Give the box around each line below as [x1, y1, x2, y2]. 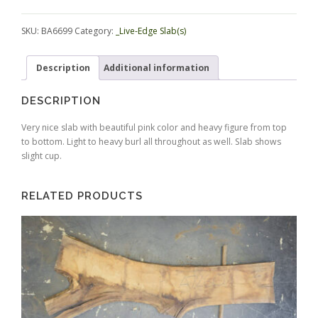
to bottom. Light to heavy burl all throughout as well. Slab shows [21, 135, 281, 148]
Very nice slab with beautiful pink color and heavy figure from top [21, 121, 287, 133]
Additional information [104, 61, 209, 74]
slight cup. [21, 149, 62, 162]
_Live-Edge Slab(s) [116, 24, 186, 37]
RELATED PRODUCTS [21, 190, 143, 202]
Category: [75, 24, 116, 37]
